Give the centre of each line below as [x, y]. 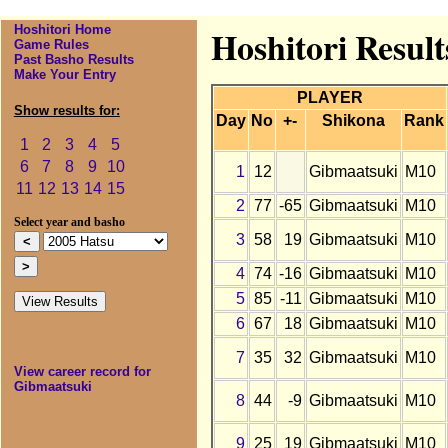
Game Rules [51, 45]
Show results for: [66, 111]
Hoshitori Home [62, 30]
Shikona [353, 121]
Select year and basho [69, 222]
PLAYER [329, 98]
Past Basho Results [73, 60]
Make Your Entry [64, 75]
